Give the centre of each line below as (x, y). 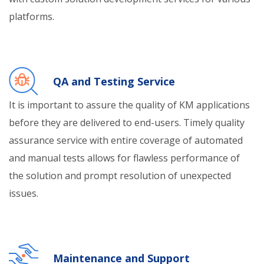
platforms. (32, 16)
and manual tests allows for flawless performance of (124, 158)
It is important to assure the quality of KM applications (129, 105)
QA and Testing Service (114, 81)
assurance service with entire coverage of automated (126, 140)
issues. (24, 193)
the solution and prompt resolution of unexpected (120, 176)
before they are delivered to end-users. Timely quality (127, 123)
